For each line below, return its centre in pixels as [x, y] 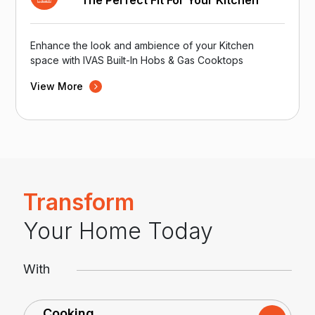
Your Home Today [118, 231]
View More [58, 86]
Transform [79, 202]
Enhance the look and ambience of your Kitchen [142, 46]
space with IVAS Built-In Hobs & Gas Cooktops [137, 60]
